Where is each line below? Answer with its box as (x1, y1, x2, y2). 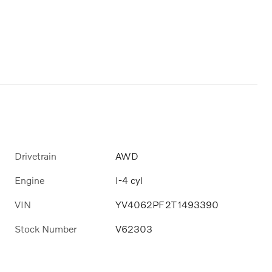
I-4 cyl (115, 174, 143, 186)
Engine (15, 174, 44, 186)
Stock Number (15, 223, 76, 235)
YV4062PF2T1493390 (115, 198, 219, 210)
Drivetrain (15, 149, 56, 161)
